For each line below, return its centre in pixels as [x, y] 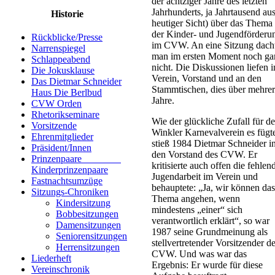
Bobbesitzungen [87, 214]
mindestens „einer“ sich [197, 210]
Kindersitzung [83, 203]
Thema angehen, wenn [196, 199]
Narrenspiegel [58, 48]
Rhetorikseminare [65, 115]
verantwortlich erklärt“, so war [211, 221]
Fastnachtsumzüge [67, 181]
